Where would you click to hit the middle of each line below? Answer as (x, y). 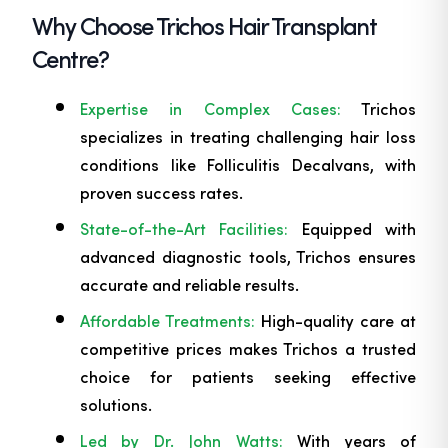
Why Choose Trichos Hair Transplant (204, 25)
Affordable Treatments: (167, 321)
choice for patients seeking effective (248, 377)
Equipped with (352, 229)
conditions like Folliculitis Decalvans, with (248, 165)
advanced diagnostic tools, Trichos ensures (248, 257)
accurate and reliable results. (189, 285)
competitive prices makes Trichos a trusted (248, 349)
